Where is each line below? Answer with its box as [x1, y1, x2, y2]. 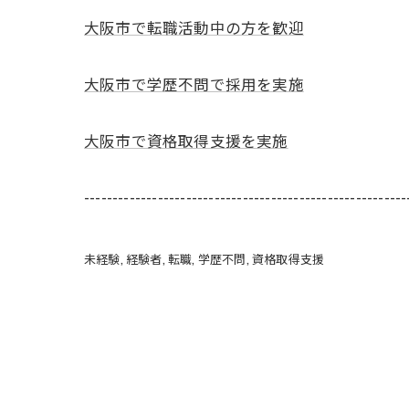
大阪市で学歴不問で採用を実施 [84, 72, 304, 96]
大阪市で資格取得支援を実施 [84, 129, 288, 152]
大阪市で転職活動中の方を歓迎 [84, 16, 304, 39]
